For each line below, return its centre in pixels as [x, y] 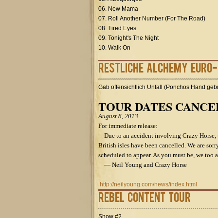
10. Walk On [114, 48]
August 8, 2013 [118, 116]
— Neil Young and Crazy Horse [143, 165]
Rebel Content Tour [145, 197]
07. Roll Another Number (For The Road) [152, 18]
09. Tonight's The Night [128, 38]
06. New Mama [118, 9]
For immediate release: [128, 126]
